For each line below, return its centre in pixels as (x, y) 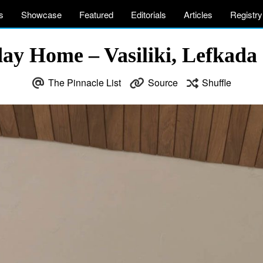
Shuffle (216, 82)
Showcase (41, 14)
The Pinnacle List (84, 82)
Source (163, 82)
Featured (96, 14)
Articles (198, 14)
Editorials (149, 14)
